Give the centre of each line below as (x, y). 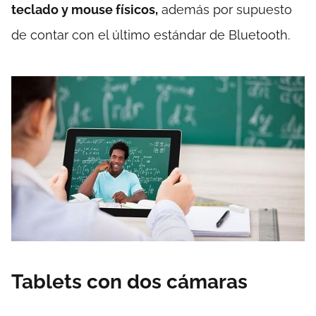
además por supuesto (225, 10)
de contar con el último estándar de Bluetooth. (151, 35)
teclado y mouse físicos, (85, 10)
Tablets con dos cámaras (129, 281)
